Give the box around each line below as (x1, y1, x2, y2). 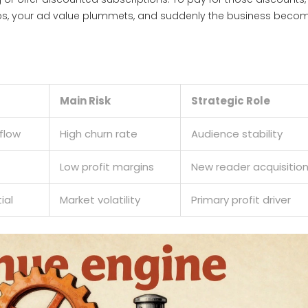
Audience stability (191, 126, 283, 142)
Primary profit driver (191, 192, 291, 208)
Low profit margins (60, 159, 154, 175)
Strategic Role (191, 93, 270, 109)
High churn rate (60, 126, 137, 142)
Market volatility (60, 192, 140, 208)
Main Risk (60, 93, 111, 109)
